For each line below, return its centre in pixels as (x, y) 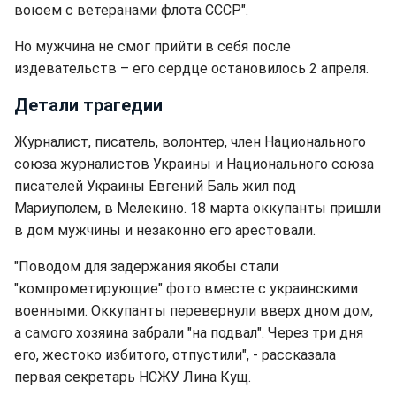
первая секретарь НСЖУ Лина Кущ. (133, 377)
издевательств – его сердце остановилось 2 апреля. (191, 69)
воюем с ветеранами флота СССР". (131, 10)
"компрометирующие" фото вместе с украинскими (186, 289)
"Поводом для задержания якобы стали (146, 267)
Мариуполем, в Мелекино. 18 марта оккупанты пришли (198, 208)
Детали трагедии (88, 105)
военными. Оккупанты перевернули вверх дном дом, (194, 311)
